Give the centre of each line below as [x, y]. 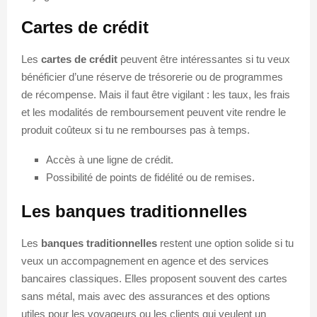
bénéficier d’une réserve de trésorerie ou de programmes [152, 76]
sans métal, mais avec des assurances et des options [146, 296]
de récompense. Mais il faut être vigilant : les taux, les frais [156, 94]
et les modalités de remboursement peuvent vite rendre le [154, 112]
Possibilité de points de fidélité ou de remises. [150, 177]
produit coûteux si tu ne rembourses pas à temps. [136, 129]
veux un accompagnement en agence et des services [145, 260]
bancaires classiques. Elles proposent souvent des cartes [154, 278]
